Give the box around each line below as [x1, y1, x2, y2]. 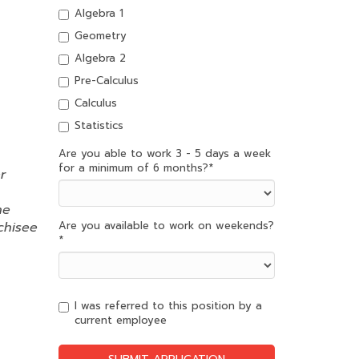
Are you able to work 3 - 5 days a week [58, 146, 271, 161]
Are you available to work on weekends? [58, 218, 274, 233]
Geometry [75, 28, 127, 43]
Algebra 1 [75, 6, 123, 21]
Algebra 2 [75, 50, 126, 66]
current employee [75, 313, 167, 328]
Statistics [75, 118, 123, 133]
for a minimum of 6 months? [58, 160, 208, 175]
